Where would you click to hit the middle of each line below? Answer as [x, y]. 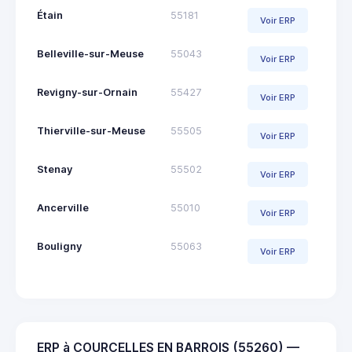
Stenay [55, 170]
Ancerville [63, 208]
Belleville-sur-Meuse [90, 54]
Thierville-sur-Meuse [91, 131]
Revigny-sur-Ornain [87, 93]
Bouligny [59, 247]
